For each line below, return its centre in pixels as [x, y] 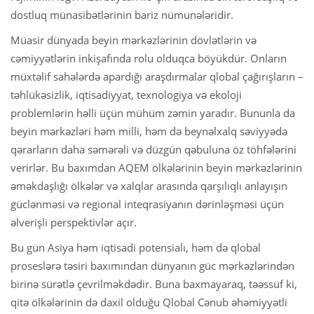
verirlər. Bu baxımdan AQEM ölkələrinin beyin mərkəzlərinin [156, 167]
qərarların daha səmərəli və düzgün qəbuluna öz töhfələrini [153, 149]
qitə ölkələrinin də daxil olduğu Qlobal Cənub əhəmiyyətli [149, 302]
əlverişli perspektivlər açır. [74, 222]
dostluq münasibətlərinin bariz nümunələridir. [122, 14]
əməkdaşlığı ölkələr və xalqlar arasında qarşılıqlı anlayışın [149, 185]
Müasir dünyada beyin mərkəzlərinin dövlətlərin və [134, 40]
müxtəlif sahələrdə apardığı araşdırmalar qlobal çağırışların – [157, 76]
